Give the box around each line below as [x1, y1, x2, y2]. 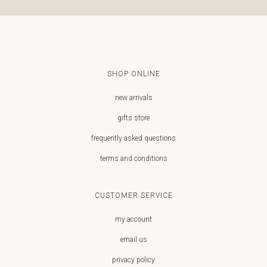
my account [115, 215, 152, 223]
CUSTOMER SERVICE [94, 191, 173, 200]
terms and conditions [100, 154, 167, 163]
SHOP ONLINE [107, 69, 160, 78]
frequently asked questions [91, 133, 176, 142]
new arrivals [114, 93, 153, 102]
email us [120, 235, 147, 244]
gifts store [117, 113, 150, 122]
